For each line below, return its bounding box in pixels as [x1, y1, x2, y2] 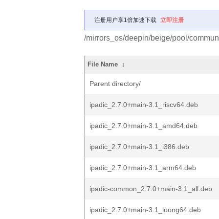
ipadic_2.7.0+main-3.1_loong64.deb [89, 206, 201, 214]
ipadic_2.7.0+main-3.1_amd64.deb [89, 122, 197, 130]
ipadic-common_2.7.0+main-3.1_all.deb [89, 185, 212, 193]
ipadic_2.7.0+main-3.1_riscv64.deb [89, 101, 198, 109]
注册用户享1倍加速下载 [94, 17, 156, 23]
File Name [88, 61, 118, 68]
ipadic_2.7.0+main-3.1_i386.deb [89, 143, 189, 151]
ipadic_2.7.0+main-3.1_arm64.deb [89, 164, 196, 172]
